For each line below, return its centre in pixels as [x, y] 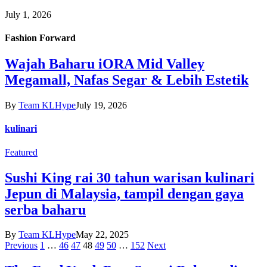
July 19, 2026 [101, 105]
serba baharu [45, 209]
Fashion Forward [40, 38]
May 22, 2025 [102, 235]
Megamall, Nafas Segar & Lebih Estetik [127, 80]
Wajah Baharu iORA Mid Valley [105, 64]
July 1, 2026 [28, 14]
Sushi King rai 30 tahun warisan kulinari [130, 177]
